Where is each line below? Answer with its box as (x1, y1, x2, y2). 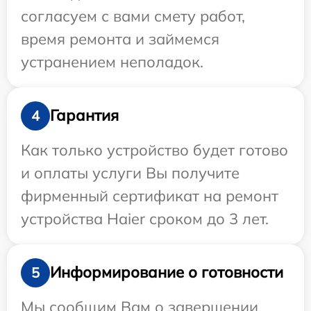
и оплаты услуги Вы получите (21, 162, 239, 183)
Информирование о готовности (50, 262, 283, 283)
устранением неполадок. (21, 51, 203, 72)
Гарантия (50, 106, 119, 126)
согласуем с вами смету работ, (21, 6, 245, 26)
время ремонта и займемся (21, 28, 219, 49)
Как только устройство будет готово (21, 140, 288, 160)
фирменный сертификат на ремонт (21, 185, 278, 205)
